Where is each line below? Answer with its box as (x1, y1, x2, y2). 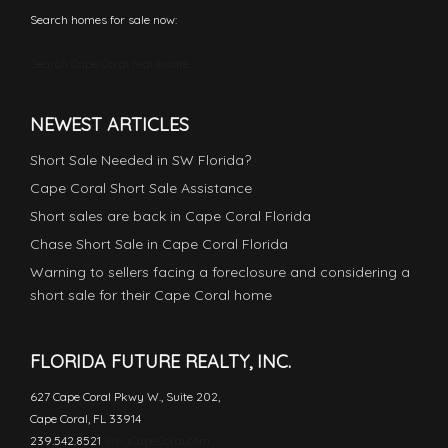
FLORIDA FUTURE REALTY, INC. (30, 350, 291, 374)
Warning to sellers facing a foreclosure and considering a (30, 263, 410, 282)
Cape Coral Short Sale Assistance (30, 179, 252, 198)
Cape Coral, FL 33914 (30, 411, 141, 427)
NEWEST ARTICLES (30, 113, 189, 137)
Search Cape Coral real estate (30, 56, 189, 72)
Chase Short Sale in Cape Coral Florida (30, 235, 288, 254)
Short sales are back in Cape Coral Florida (30, 207, 311, 226)
